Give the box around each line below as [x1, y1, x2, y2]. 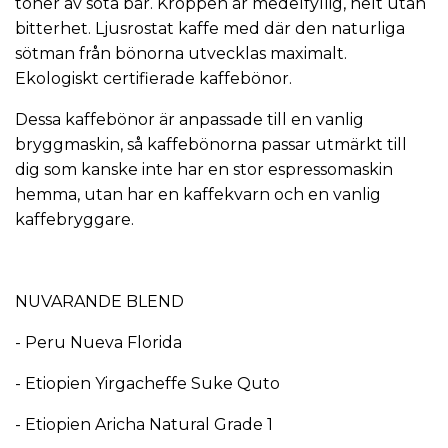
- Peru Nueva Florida [15, 333, 182, 353]
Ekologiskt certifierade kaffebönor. [15, 69, 296, 89]
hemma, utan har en [15, 185, 183, 205]
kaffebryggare [15, 210, 131, 230]
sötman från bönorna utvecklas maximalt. [15, 44, 347, 64]
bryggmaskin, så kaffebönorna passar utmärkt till [15, 135, 407, 155]
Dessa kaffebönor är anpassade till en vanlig [15, 110, 364, 130]
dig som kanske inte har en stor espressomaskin [15, 160, 393, 180]
